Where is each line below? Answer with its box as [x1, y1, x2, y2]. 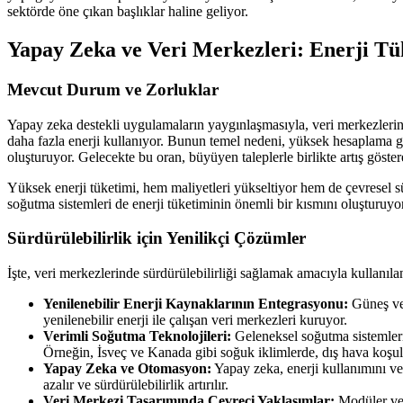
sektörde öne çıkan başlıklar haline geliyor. [7, 4, 248, 20]
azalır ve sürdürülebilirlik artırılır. [43, 377, 228, 393]
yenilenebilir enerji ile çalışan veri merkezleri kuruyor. [43, 312, 347, 328]
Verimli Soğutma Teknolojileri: [43, 328, 231, 345]
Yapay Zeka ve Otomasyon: [43, 361, 211, 377]
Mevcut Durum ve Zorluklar [7, 80, 219, 100]
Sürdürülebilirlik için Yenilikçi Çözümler [7, 228, 306, 248]
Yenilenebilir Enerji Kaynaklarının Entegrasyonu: [43, 296, 348, 312]
